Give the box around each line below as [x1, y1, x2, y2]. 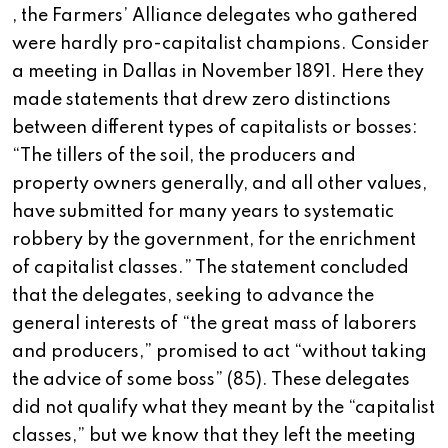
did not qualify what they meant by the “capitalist [12, 399, 435, 418]
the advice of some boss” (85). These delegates [12, 371, 410, 390]
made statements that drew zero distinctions [12, 91, 391, 110]
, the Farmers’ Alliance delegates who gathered [12, 7, 418, 26]
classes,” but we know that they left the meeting [12, 427, 416, 446]
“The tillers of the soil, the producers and [12, 147, 356, 166]
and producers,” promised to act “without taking [12, 343, 427, 362]
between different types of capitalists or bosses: [12, 119, 418, 138]
